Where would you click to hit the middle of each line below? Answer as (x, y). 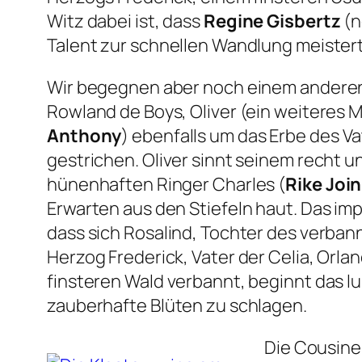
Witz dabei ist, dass (125, 21)
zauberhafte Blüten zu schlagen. (177, 306)
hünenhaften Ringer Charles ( (166, 185)
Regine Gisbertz (272, 21)
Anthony (84, 136)
